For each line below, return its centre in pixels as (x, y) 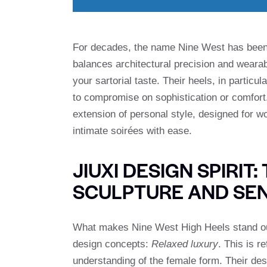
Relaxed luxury (185, 244)
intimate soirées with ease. (132, 131)
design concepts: (112, 244)
